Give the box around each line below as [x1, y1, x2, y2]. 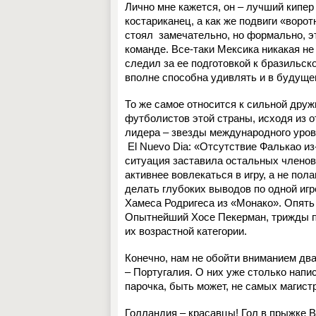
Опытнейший [125, 211, 191, 223]
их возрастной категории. [125, 225, 247, 237]
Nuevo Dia [140, 140, 188, 152]
